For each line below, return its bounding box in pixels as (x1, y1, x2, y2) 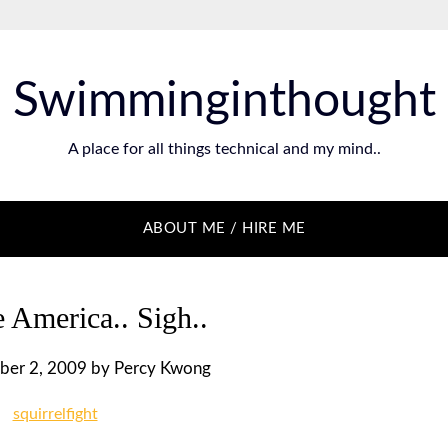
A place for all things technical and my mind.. (67, 141, 381, 157)
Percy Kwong (114, 360, 211, 377)
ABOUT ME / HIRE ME (142, 221, 306, 236)
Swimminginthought (12, 77, 436, 125)
